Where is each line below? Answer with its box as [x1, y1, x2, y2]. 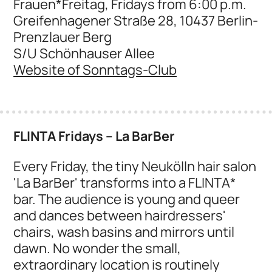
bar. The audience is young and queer [13, 189, 240, 208]
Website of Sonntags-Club [13, 60, 177, 80]
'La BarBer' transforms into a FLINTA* [13, 172, 237, 192]
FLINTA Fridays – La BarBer [13, 126, 175, 144]
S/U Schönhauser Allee [13, 44, 155, 63]
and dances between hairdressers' [13, 205, 226, 225]
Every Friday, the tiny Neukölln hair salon [13, 156, 257, 175]
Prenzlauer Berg [13, 27, 112, 47]
